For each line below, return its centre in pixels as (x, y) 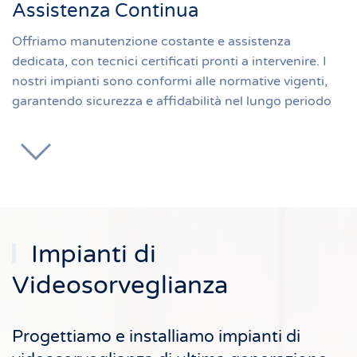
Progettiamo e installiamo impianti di (156, 337)
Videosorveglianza (120, 286)
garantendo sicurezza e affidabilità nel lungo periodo (172, 101)
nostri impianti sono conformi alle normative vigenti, (170, 81)
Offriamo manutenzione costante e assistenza (151, 41)
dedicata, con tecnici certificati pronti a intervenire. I (169, 61)
